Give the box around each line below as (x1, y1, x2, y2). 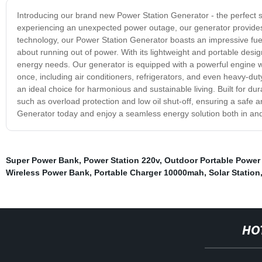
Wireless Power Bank (5, 167, 89, 177)
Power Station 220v (83, 155, 160, 165)
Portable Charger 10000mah (94, 167, 204, 177)
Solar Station (208, 167, 260, 177)
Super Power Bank (5, 155, 79, 165)
